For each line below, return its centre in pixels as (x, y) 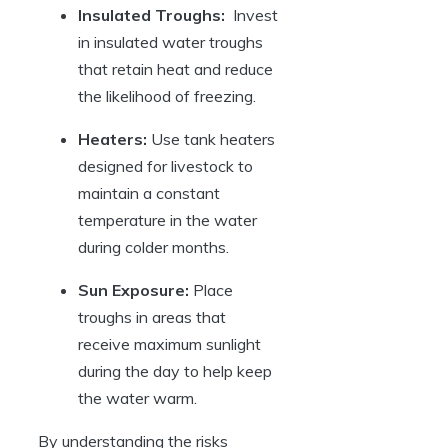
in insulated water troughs (170, 42)
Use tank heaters (211, 139)
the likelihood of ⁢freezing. (167, 96)
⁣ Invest (251, 15)
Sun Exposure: (133, 290)
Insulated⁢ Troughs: (151, 15)
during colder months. (153, 247)
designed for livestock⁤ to (165, 166)
